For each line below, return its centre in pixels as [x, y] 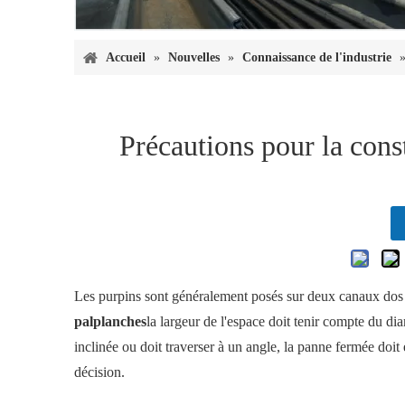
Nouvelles [194, 58]
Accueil [126, 58]
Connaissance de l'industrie [317, 58]
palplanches [110, 322]
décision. [99, 372]
